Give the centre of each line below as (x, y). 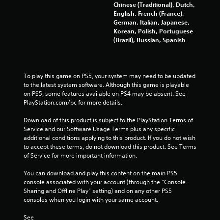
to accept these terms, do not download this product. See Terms (110, 146)
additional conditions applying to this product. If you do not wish (110, 137)
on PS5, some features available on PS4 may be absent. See (105, 93)
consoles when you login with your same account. (91, 199)
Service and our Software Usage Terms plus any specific (99, 129)
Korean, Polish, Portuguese (153, 31)
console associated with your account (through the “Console (105, 182)
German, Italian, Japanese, (151, 22)
